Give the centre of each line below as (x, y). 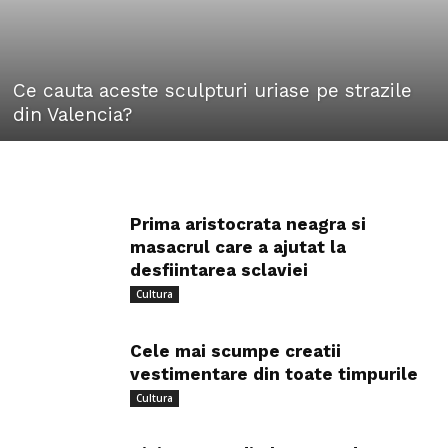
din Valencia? (72, 115)
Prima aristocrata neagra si (248, 224)
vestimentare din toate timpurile (274, 374)
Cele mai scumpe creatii (235, 351)
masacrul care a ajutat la (238, 247)
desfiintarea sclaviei (219, 270)
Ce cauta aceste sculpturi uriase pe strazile (212, 91)
